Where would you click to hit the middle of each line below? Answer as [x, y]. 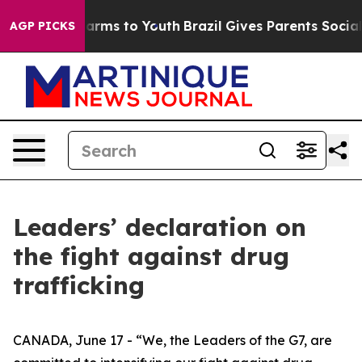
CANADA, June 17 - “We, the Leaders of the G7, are [173, 340]
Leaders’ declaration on [160, 227]
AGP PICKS [42, 26]
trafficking [79, 285]
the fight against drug [151, 256]
